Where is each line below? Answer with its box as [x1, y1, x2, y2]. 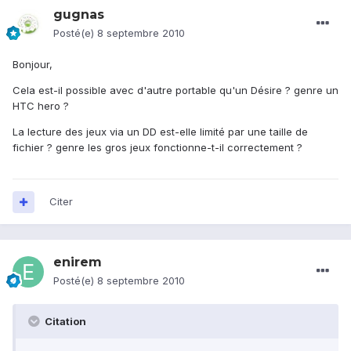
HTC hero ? [13, 100, 69, 113]
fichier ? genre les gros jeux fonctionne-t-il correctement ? [13, 141, 302, 154]
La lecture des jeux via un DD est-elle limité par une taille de [13, 125, 308, 139]
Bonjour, [13, 58, 52, 71]
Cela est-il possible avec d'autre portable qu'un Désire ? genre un [13, 84, 338, 97]
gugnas [53, 7, 104, 23]
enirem [53, 255, 102, 270]
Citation [42, 315, 86, 328]
